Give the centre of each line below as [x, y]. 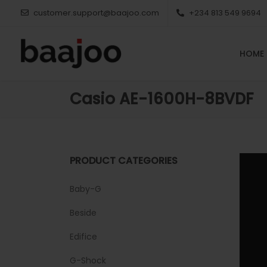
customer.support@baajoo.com [96, 13]
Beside [83, 213]
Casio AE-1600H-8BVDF [162, 99]
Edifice [83, 237]
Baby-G [86, 189]
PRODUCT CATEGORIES [124, 161]
